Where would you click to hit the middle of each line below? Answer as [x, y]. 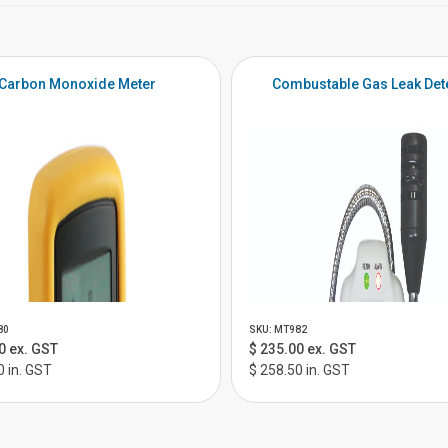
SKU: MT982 [278, 329]
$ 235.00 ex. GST [303, 349]
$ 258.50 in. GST [300, 370]
